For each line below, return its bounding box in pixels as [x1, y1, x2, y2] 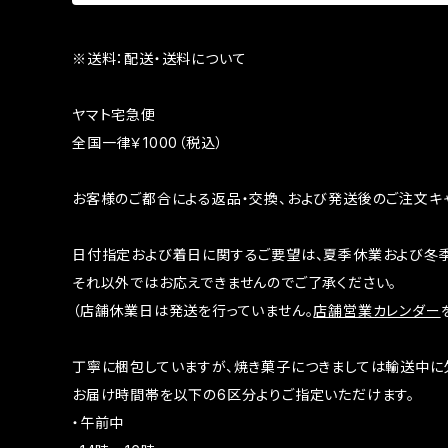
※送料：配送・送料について [72, 50, 247, 68]
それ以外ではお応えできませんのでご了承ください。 [72, 274, 398, 292]
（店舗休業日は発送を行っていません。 [72, 302, 314, 320]
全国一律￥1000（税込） [72, 134, 224, 152]
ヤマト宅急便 [72, 106, 156, 124]
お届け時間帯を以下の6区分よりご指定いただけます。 [72, 386, 416, 404]
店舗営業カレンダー [313, 302, 441, 320]
